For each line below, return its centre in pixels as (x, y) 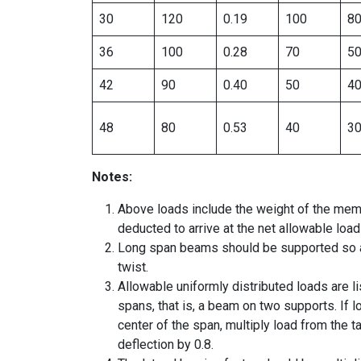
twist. (133, 267)
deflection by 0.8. (166, 344)
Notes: (112, 177)
